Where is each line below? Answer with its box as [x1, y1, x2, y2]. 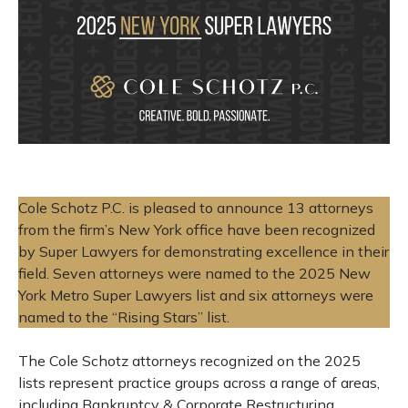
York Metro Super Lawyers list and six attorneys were [18, 286, 373, 305]
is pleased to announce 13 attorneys [125, 199, 373, 218]
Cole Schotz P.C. [18, 199, 125, 218]
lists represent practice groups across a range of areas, [18, 373, 380, 393]
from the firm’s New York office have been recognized [18, 220, 375, 240]
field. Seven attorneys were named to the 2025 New [18, 264, 371, 283]
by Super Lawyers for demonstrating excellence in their [18, 242, 389, 261]
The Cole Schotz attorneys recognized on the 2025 [18, 352, 361, 371]
